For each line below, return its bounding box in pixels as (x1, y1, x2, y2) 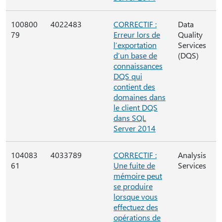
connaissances (113, 60, 163, 71)
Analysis (178, 150, 206, 160)
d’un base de (113, 50, 157, 60)
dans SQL (113, 112, 146, 123)
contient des (113, 81, 155, 92)
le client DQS (113, 102, 158, 112)
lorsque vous (113, 191, 158, 202)
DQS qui (113, 71, 142, 81)
